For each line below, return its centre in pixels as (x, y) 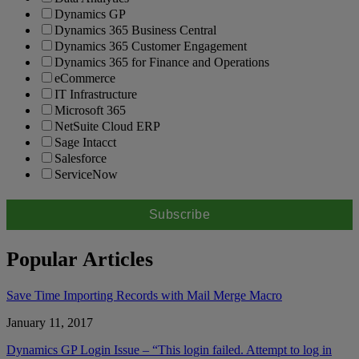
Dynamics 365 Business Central (135, 30)
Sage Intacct (85, 143)
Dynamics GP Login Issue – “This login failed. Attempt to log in (169, 349)
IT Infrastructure (96, 95)
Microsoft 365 (90, 111)
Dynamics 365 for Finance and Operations (162, 63)
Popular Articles (80, 259)
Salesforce (81, 159)
